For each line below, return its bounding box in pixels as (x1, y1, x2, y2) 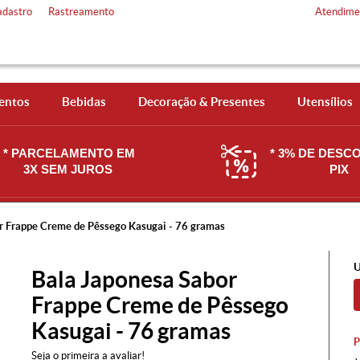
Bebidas (61, 95, 106, 108)
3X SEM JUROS (22, 162, 116, 176)
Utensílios (297, 95, 353, 108)
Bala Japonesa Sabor (31, 267, 237, 292)
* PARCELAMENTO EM (3, 146, 135, 160)
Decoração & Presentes (137, 95, 265, 108)
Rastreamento (48, 6, 114, 18)
